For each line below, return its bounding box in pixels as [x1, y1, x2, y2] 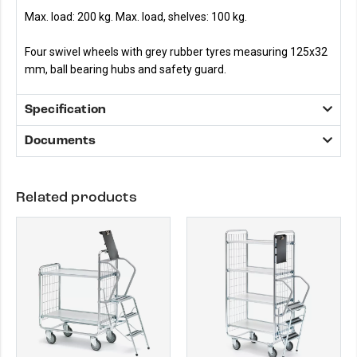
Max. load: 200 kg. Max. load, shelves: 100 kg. [25, 10, 249, 23]
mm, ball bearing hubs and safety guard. [25, 63, 226, 76]
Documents [25, 132, 96, 148]
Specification [25, 101, 107, 117]
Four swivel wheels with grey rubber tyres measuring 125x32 [25, 45, 328, 58]
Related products [16, 188, 137, 206]
